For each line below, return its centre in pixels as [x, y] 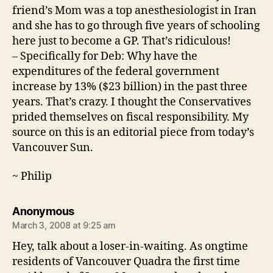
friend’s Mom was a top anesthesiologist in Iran [134, 10]
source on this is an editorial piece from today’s [133, 132]
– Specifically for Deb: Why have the [105, 56]
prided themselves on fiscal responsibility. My [130, 117]
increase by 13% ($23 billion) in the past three [130, 87]
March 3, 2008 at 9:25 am [64, 225]
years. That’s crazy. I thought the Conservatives [132, 102]
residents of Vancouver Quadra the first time [126, 262]
